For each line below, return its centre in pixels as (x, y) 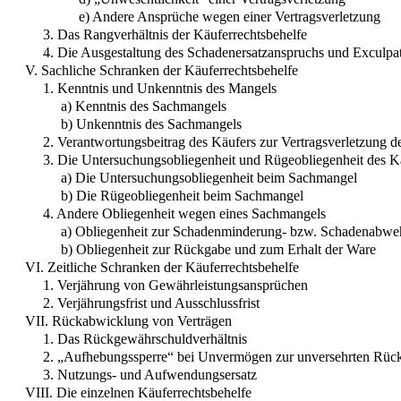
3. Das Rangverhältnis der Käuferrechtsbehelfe (175, 34)
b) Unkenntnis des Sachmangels (151, 124)
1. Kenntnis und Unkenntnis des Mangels (160, 88)
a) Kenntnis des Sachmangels (144, 106)
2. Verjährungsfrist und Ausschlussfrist (151, 303)
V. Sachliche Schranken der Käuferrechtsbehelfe (162, 70)
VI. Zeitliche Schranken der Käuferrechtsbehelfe (162, 267)
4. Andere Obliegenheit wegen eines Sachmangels (184, 213)
